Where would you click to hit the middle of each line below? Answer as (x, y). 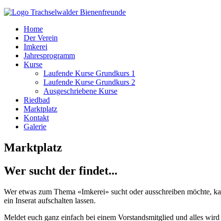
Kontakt (36, 118)
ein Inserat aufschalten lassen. (50, 200)
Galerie (35, 127)
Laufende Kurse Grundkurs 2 (89, 82)
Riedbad (37, 100)
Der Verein (41, 38)
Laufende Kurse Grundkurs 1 (89, 73)
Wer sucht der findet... (61, 170)
